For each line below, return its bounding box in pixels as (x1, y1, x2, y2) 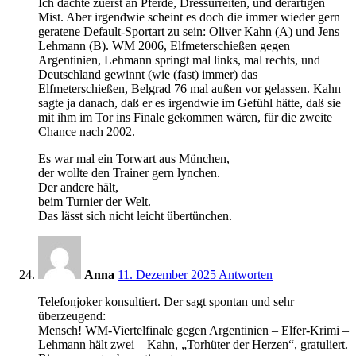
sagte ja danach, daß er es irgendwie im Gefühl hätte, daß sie (38, 95, 341, 110)
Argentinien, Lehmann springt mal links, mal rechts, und (38, 52, 320, 67)
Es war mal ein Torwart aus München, (38, 151, 230, 165)
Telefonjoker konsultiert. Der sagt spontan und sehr (38, 294, 294, 308)
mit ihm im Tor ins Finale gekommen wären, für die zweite (38, 110, 332, 124)
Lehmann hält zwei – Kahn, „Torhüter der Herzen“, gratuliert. (38, 337, 348, 351)
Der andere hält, (38, 180, 118, 194)
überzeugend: (38, 308, 106, 323)
